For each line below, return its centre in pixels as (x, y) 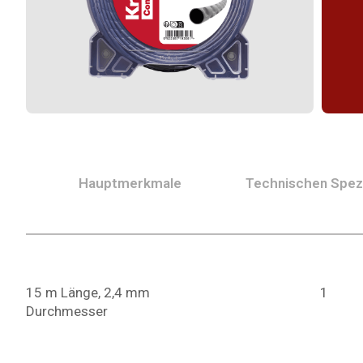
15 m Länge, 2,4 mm (88, 293)
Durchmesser (67, 311)
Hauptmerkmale (130, 183)
